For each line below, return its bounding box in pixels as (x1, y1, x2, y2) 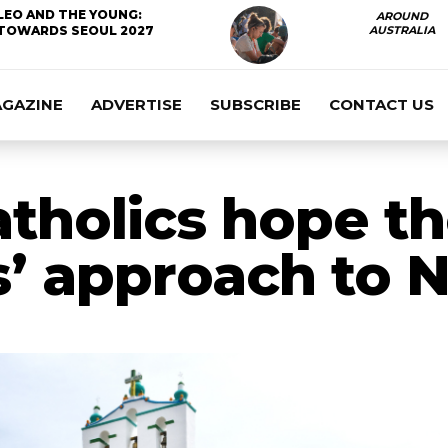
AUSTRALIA (368, 23, 435, 37)
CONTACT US (329, 95, 434, 114)
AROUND (375, 9, 428, 23)
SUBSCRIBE (210, 95, 301, 114)
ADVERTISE (91, 95, 182, 114)
